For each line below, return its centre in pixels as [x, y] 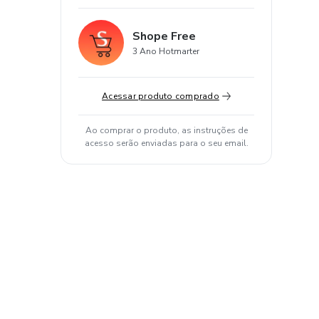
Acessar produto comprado [161, 96]
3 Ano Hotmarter [166, 51]
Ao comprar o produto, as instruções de [166, 130]
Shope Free [164, 36]
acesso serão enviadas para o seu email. [166, 143]
